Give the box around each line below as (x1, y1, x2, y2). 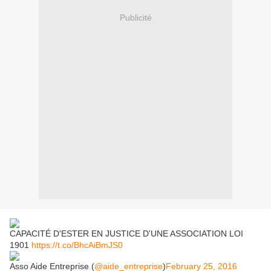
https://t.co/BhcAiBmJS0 (31, 240, 123, 250)
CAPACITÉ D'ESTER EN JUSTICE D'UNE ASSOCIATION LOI (10, 229, 243, 239)
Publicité (119, 12, 152, 22)
